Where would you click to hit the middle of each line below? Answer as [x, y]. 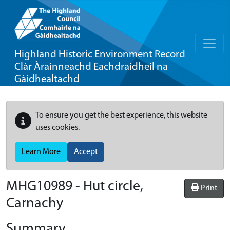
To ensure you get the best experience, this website [121, 116]
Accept [86, 152]
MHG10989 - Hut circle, [75, 187]
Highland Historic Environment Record [100, 55]
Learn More [41, 152]
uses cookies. [57, 128]
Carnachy [35, 204]
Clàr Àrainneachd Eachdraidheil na [91, 67]
